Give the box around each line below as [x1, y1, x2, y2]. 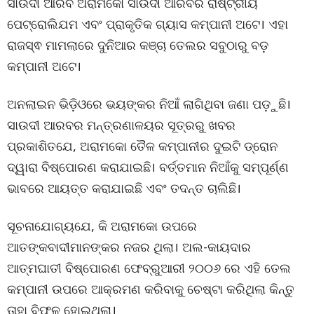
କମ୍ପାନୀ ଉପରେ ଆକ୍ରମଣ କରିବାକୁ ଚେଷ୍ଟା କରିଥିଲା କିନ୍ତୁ [7, 280, 294, 297]
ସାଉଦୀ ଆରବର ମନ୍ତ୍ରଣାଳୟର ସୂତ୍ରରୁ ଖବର [7, 116, 235, 133]
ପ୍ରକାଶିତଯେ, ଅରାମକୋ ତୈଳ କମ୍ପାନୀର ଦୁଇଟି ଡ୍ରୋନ [7, 137, 278, 154]
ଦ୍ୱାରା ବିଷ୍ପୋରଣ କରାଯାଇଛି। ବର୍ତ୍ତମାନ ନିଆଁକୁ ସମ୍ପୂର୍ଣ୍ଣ [7, 158, 289, 175]
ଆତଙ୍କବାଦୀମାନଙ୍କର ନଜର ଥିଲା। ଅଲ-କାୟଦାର [7, 238, 251, 255]
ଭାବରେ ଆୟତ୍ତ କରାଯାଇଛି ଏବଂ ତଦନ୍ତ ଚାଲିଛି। [7, 179, 241, 196]
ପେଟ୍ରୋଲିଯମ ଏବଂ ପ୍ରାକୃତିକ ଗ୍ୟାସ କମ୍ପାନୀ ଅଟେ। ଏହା [7, 15, 288, 32]
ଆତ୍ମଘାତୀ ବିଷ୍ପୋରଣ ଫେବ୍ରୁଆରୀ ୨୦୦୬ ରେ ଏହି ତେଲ [7, 259, 291, 276]
